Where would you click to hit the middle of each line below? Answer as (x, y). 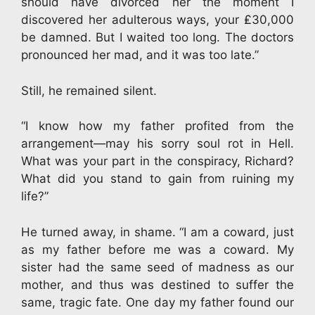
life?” (35, 196)
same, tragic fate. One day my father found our (157, 302)
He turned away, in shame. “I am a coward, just (157, 232)
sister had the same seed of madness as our (157, 267)
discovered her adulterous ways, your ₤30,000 (157, 20)
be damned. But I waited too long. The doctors (157, 37)
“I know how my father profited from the (157, 126)
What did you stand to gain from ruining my (157, 179)
